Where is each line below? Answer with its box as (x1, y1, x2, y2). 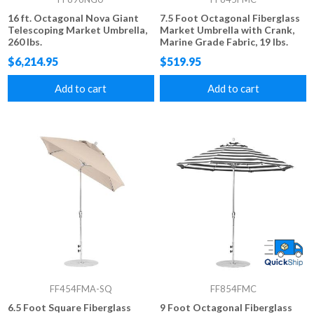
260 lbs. (8, 36, 43, 48)
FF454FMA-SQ (49, 282, 112, 294)
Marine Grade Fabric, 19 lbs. (160, 36, 289, 48)
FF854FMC (210, 282, 257, 294)
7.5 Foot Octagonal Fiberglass (160, 12, 301, 25)
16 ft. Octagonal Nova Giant (8, 12, 139, 25)
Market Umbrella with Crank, (160, 24, 295, 36)
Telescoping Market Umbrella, (8, 24, 148, 36)
